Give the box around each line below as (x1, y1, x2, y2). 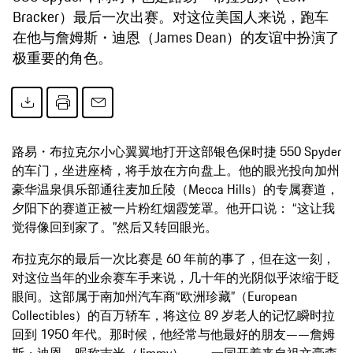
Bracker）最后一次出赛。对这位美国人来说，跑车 (13, 5, 329, 28)
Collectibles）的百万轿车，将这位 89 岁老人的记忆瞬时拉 (12, 305, 335, 325)
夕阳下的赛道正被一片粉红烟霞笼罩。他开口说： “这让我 (12, 198, 335, 217)
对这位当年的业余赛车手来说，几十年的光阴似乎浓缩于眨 (12, 267, 340, 287)
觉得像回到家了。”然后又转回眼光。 (12, 217, 217, 236)
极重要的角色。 (13, 46, 112, 69)
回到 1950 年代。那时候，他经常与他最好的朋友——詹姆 (12, 324, 335, 344)
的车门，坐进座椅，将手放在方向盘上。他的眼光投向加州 (12, 160, 340, 180)
